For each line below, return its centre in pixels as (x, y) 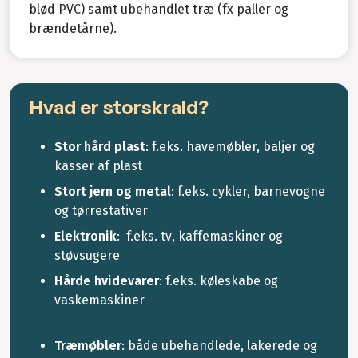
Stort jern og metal (113, 191)
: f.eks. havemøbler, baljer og (230, 146)
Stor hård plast (100, 146)
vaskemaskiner (99, 300)
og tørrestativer (101, 210)
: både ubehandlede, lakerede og (219, 345)
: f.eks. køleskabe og (219, 280)
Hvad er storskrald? (119, 107)
